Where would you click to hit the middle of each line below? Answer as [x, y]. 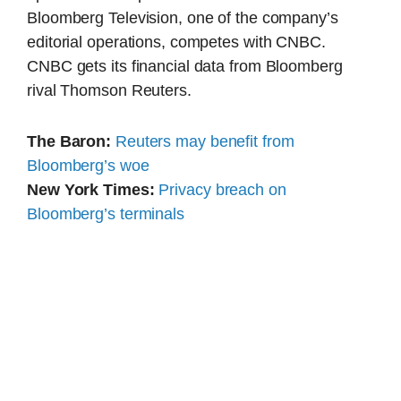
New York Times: [91, 190]
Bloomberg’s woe [88, 166]
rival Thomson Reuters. [109, 90]
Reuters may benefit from [205, 142]
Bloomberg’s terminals [106, 214]
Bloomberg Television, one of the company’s [183, 17]
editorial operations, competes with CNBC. [176, 42]
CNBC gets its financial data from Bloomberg [185, 66]
